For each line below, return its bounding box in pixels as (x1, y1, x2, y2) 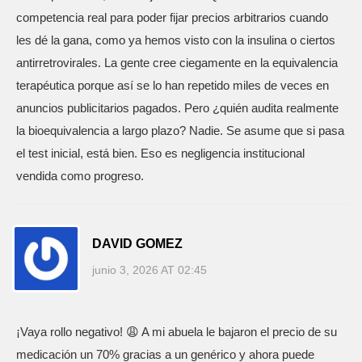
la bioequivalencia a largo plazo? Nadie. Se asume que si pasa (16, 124, 344, 137)
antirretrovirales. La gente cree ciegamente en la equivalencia (16, 56, 338, 69)
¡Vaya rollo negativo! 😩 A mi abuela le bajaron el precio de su (16, 325, 337, 339)
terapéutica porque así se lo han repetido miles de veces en (16, 78, 329, 92)
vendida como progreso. (16, 169, 144, 183)
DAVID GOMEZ (92, 236, 183, 250)
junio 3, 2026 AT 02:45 (92, 263, 207, 276)
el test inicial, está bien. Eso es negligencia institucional (16, 146, 305, 160)
